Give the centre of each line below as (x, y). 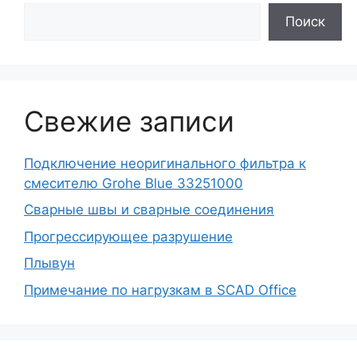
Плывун (49, 263)
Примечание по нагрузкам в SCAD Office (160, 290)
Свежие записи (129, 121)
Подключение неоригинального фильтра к (165, 163)
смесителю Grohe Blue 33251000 (133, 183)
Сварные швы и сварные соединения (149, 210)
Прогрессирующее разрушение (128, 236)
